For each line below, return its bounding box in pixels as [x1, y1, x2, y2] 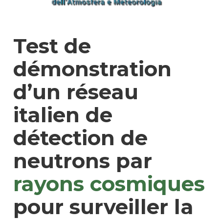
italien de [13, 102, 112, 128]
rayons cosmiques [13, 171, 205, 197]
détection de [13, 125, 148, 151]
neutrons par [13, 148, 152, 174]
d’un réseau [13, 79, 138, 105]
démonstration [13, 56, 172, 82]
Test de [13, 33, 91, 59]
